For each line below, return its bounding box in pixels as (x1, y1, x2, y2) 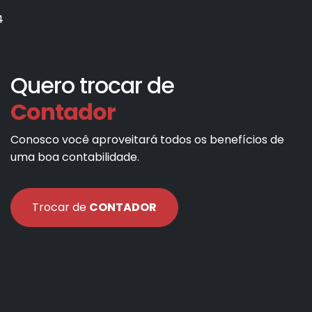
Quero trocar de (10, 69, 174, 101)
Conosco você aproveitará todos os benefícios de (10, 131, 284, 148)
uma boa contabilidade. (10, 148, 139, 165)
